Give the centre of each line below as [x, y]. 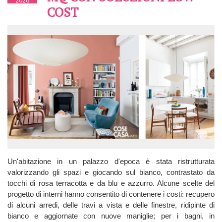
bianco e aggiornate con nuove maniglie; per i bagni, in [111, 216]
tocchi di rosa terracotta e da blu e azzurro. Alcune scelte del [111, 183]
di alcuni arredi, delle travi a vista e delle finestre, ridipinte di [111, 205]
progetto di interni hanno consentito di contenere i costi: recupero [111, 194]
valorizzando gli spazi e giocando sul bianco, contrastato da [111, 172]
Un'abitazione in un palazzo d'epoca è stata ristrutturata [111, 161]
